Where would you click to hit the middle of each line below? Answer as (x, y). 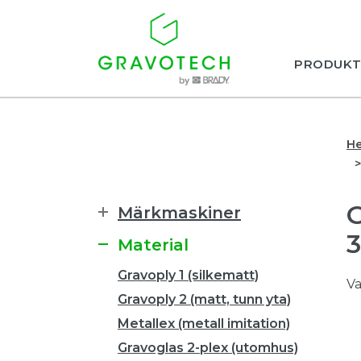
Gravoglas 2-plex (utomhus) (208, 348)
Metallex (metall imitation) (204, 324)
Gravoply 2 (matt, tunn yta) (204, 299)
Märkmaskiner (179, 213)
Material (153, 245)
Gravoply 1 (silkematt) (188, 275)
